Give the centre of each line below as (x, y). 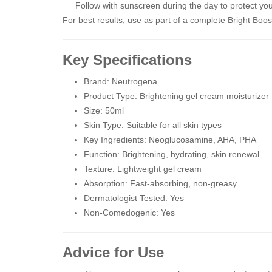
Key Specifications (127, 60)
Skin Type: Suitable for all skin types (153, 125)
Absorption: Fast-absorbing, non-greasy (160, 183)
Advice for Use (113, 252)
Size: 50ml (104, 110)
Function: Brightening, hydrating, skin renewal (172, 154)
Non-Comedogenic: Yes (129, 212)
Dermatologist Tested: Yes (134, 198)
